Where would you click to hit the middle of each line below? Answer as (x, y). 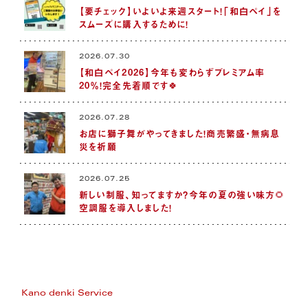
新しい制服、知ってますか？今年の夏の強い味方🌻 (182, 194)
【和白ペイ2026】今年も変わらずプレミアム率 (172, 71)
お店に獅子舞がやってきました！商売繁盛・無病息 (179, 133)
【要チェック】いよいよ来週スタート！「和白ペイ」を (180, 10)
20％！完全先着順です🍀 (129, 85)
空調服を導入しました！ (125, 207)
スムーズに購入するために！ (134, 23)
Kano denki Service (67, 294)
